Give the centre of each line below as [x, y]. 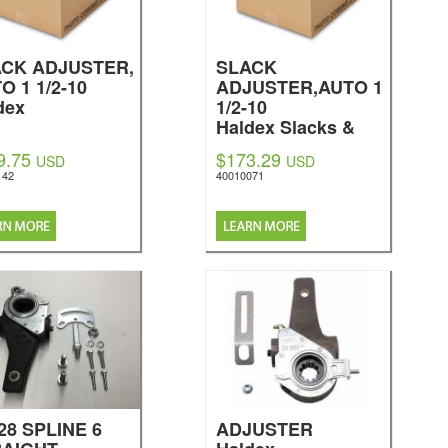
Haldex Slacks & [285, 127]
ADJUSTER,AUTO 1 [299, 87]
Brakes [245, 147]
